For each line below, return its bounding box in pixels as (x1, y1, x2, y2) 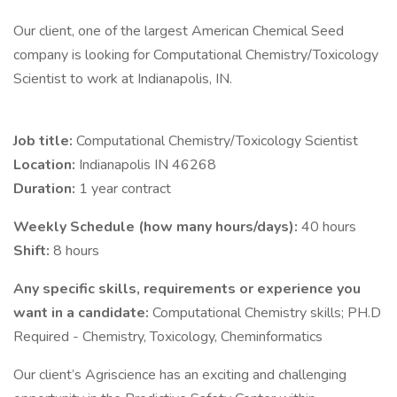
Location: (13, 155, 79, 175)
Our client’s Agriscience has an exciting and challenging (13, 365, 346, 385)
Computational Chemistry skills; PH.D (152, 303, 381, 323)
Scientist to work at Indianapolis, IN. (13, 69, 236, 89)
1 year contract (79, 179, 171, 198)
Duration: (13, 179, 79, 198)
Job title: (13, 131, 76, 151)
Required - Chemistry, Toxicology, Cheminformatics (13, 327, 323, 346)
